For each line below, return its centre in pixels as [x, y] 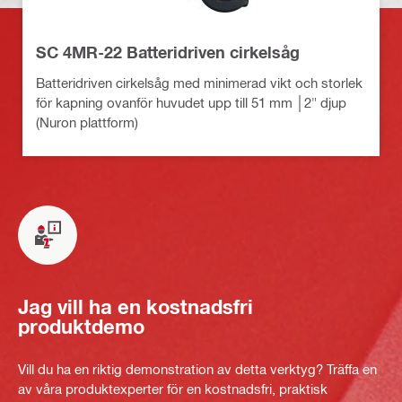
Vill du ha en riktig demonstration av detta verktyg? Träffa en [197, 368]
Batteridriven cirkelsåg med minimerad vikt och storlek [199, 82]
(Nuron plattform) [87, 122]
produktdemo [81, 327]
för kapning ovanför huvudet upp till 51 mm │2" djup [191, 102]
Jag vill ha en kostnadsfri [135, 307]
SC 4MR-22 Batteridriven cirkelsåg [168, 52]
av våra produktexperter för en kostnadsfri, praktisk [173, 388]
